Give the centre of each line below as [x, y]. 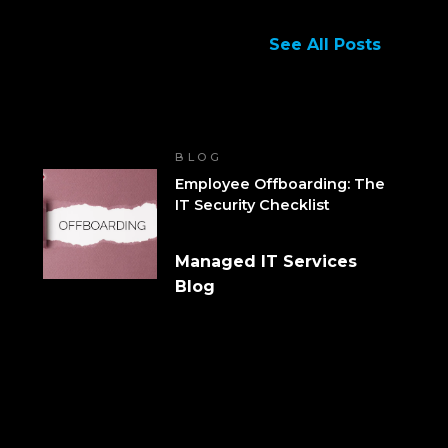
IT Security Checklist [253, 204]
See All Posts [324, 45]
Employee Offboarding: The [280, 183]
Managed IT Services [266, 261]
